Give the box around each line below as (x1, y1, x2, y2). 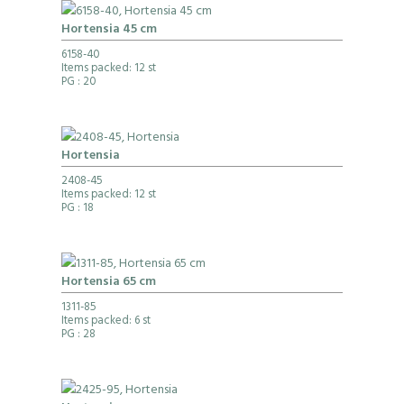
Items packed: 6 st (60, 311, 151, 334)
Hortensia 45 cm (60, 18, 157, 43)
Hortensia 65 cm (60, 271, 156, 296)
